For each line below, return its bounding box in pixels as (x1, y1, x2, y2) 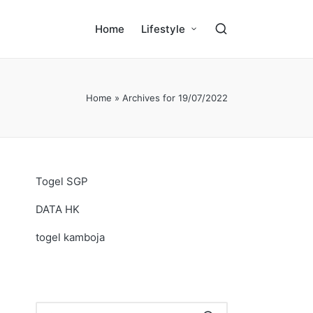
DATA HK (36, 203, 80, 216)
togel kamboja (36, 231, 105, 244)
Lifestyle (141, 22, 186, 36)
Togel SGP (36, 175, 88, 188)
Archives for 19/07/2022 (122, 92, 228, 103)
